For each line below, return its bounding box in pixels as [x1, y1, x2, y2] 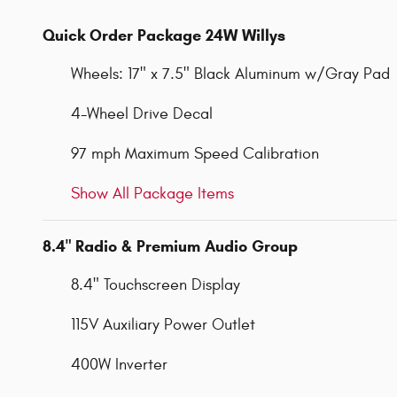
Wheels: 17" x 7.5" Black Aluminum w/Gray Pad [71, 64, 390, 83]
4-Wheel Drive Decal [71, 104, 213, 123]
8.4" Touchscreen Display [71, 275, 240, 294]
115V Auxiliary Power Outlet [71, 315, 255, 334]
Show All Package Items [71, 183, 234, 203]
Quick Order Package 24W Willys [43, 25, 285, 45]
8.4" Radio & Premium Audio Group [43, 236, 298, 256]
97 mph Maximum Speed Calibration [71, 144, 319, 163]
